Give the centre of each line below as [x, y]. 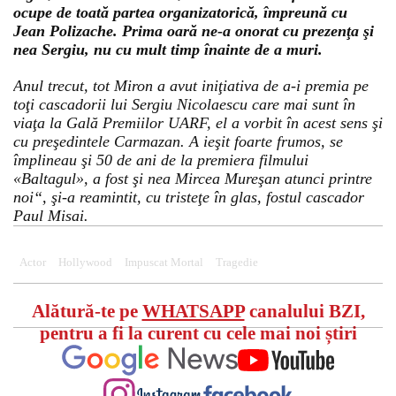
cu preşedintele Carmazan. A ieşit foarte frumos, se [178, 141]
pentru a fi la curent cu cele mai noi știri [198, 333]
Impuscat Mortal [164, 263]
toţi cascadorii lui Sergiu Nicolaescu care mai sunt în [184, 104]
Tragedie [237, 263]
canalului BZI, [305, 311]
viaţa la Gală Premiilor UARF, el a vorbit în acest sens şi [198, 123]
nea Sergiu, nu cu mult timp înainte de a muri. [168, 49]
